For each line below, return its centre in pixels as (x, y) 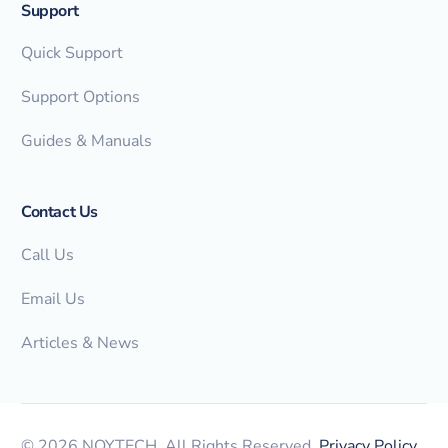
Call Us (48, 254)
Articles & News (80, 342)
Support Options (81, 97)
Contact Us (59, 212)
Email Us (53, 298)
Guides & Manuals (87, 141)
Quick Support (72, 53)
